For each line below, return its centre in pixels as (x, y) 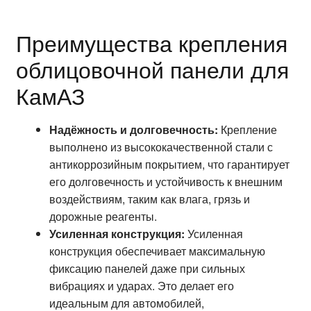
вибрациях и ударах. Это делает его (141, 285)
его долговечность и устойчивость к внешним (166, 181)
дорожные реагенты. (103, 216)
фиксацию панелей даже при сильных (147, 268)
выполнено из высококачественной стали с (161, 146)
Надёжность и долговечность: (133, 129)
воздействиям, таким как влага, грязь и (149, 199)
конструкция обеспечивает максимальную (157, 251)
